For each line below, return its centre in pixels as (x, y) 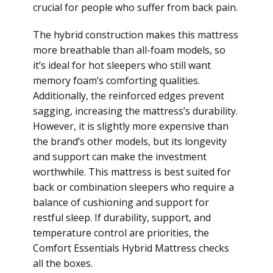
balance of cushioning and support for (121, 202)
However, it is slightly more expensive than (131, 126)
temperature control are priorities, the (121, 233)
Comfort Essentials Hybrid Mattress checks (131, 248)
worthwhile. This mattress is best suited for (132, 172)
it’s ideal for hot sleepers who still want (122, 65)
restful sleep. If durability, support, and (122, 218)
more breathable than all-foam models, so (129, 50)
